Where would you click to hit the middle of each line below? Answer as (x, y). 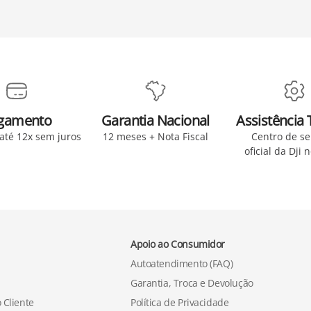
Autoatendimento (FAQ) (182, 263)
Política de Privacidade (180, 302)
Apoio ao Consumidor (178, 244)
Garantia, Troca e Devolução (192, 283)
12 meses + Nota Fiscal (155, 136)
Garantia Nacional (155, 120)
